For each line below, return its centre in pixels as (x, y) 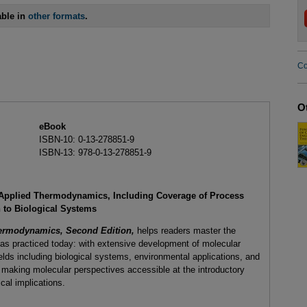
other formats (57, 16)
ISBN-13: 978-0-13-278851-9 (95, 152)
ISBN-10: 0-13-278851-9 (86, 139)
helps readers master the (185, 231)
